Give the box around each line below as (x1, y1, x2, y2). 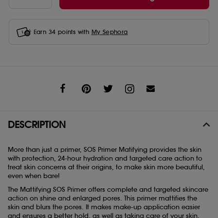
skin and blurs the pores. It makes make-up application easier (8, 203, 200, 212)
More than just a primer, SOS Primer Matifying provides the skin (8, 145, 201, 154)
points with (55, 28, 91, 36)
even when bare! (8, 172, 60, 181)
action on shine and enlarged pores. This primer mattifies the (8, 194, 197, 203)
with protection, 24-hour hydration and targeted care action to (8, 154, 202, 163)
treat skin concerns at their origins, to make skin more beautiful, (8, 163, 205, 172)
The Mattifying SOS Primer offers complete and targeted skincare (8, 185, 208, 194)
